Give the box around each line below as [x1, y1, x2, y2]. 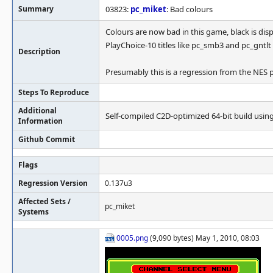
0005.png [116, 233, 148, 243]
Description [18, 46, 60, 57]
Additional [18, 105, 57, 116]
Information [18, 116, 63, 126]
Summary [18, 4, 54, 14]
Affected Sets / [18, 196, 71, 207]
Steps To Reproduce [18, 87, 89, 97]
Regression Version [18, 178, 88, 188]
